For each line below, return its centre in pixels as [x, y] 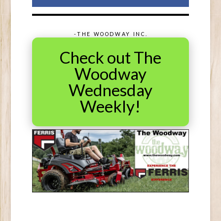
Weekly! [110, 106]
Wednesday [110, 90]
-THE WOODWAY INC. [111, 34]
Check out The [110, 57]
